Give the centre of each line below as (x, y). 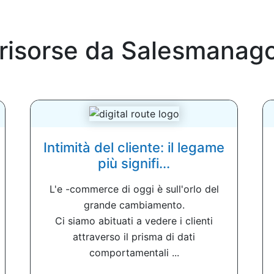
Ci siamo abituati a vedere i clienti (134, 220)
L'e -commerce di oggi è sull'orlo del (134, 189)
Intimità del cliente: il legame (134, 147)
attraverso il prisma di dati (134, 236)
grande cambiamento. (134, 205)
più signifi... (134, 163)
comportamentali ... (134, 252)
